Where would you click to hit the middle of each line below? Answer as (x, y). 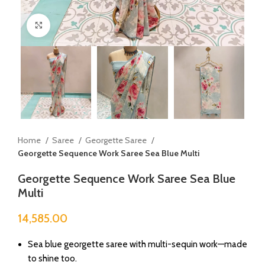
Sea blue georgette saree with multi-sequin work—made (138, 244)
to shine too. (52, 258)
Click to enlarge (80, 25)
